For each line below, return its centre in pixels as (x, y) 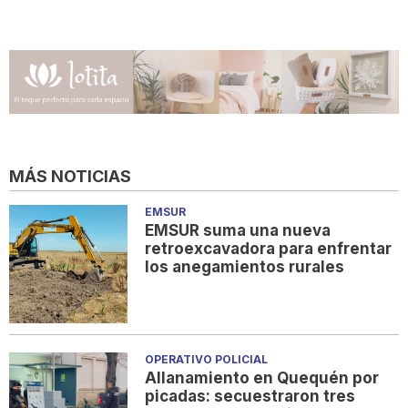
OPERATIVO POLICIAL (207, 360)
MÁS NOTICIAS (70, 177)
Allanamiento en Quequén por (262, 378)
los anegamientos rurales (245, 267)
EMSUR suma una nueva (238, 231)
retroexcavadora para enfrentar (269, 249)
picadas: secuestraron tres (250, 397)
